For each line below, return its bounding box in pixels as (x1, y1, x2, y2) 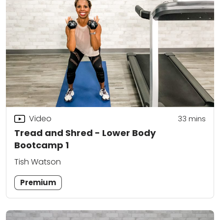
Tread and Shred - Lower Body (14, 127, 156, 139)
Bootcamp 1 (14, 139, 69, 152)
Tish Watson (14, 156, 61, 168)
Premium (20, 177, 56, 188)
